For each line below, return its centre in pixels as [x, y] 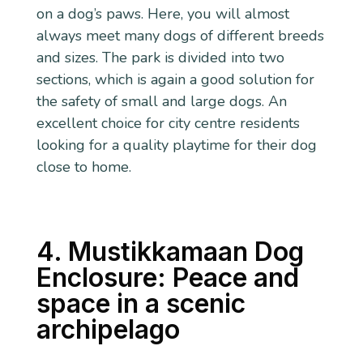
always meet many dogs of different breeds [180, 35]
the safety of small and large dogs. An [161, 101]
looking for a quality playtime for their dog [176, 145]
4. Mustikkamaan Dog [170, 252]
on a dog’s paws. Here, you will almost [162, 13]
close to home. [83, 167]
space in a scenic [141, 304]
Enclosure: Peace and [167, 278]
